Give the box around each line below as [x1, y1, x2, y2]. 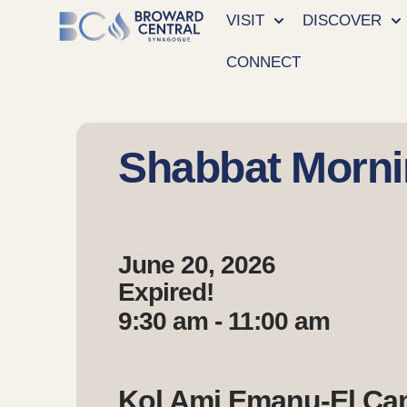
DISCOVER [303, 12, 382, 29]
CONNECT [226, 54, 302, 71]
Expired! [118, 277, 214, 306]
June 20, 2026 [118, 250, 276, 279]
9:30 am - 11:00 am [118, 306, 331, 335]
